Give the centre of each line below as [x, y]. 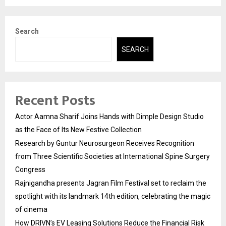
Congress [30, 169]
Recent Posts [55, 100]
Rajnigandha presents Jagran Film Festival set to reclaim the [111, 183]
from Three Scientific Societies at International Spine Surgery [112, 156]
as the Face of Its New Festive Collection [78, 129]
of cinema [31, 209]
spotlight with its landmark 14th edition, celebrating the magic [113, 196]
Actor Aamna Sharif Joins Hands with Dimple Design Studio [109, 116]
